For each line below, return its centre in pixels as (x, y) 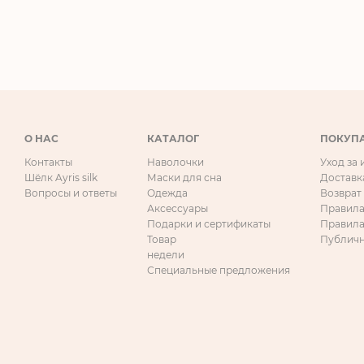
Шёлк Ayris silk (61, 178)
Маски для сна (184, 178)
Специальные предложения (219, 271)
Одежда (167, 193)
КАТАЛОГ (173, 139)
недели (166, 255)
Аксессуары (178, 209)
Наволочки (175, 162)
